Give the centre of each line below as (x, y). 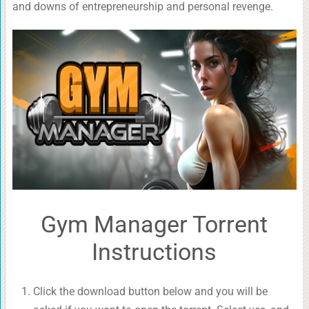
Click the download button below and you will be (150, 292)
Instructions (154, 252)
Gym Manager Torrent (154, 225)
